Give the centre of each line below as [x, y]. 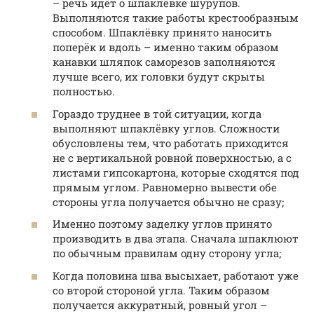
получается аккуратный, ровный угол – [160, 305]
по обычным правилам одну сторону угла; [167, 253]
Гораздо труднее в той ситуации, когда [157, 113]
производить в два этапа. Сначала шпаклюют [176, 239]
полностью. [84, 91]
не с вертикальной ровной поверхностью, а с [172, 157]
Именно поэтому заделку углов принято [162, 224]
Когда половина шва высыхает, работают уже [176, 275]
